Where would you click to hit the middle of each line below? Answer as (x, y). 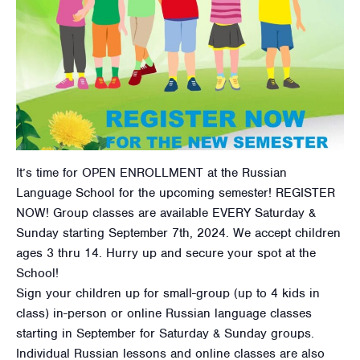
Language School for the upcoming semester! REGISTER (176, 192)
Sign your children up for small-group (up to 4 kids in (168, 293)
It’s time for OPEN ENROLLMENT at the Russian (151, 172)
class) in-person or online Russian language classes (164, 313)
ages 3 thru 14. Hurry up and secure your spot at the (166, 253)
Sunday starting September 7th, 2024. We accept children (178, 233)
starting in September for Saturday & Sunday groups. (165, 333)
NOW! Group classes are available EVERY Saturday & (166, 213)
